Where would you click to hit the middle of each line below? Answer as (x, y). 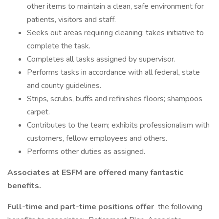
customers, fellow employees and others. (97, 138)
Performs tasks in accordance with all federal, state (113, 72)
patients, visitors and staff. (71, 20)
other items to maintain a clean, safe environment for (115, 6)
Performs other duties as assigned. (86, 152)
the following (179, 207)
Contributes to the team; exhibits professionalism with (118, 125)
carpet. (38, 112)
